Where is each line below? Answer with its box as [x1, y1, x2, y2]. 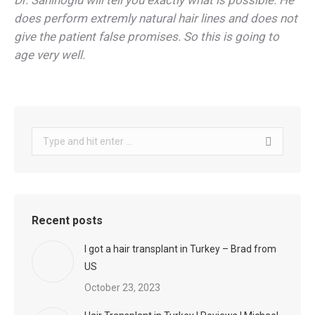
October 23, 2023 [84, 282, 160, 293]
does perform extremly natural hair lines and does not [14, 11, 297, 25]
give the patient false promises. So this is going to [14, 30, 279, 44]
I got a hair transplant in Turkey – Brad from [84, 243, 276, 255]
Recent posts [32, 214, 103, 227]
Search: [32, 130, 65, 141]
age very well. [14, 48, 85, 62]
